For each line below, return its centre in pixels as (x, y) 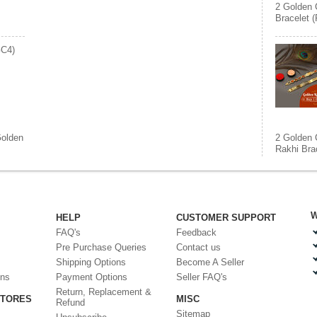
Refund (70, 302)
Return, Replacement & (104, 292)
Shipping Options (91, 262)
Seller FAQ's (202, 277)
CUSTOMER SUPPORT (226, 218)
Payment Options (92, 277)
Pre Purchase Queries (101, 247)
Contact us (198, 247)
